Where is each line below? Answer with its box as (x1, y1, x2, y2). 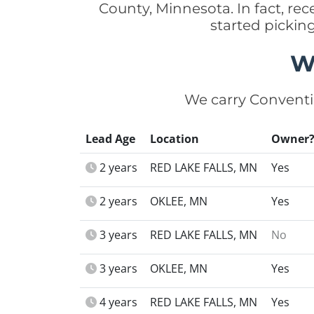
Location (150, 131, 199, 146)
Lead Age (86, 131, 135, 146)
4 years (100, 294, 137, 310)
